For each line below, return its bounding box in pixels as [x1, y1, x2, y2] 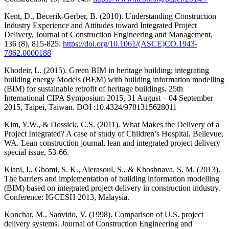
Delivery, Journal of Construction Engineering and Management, [4, 30, 213, 39]
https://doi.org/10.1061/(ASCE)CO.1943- [63, 39, 197, 48]
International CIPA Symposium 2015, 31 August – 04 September [4, 93, 213, 102]
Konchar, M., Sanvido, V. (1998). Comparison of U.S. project [4, 210, 203, 219]
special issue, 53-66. [4, 147, 69, 156]
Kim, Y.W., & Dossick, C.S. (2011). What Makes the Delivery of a [4, 120, 219, 129]
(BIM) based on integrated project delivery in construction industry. [4, 183, 220, 192]
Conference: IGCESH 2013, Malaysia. [4, 192, 129, 201]
